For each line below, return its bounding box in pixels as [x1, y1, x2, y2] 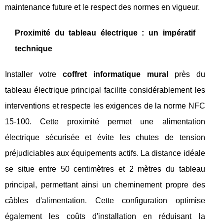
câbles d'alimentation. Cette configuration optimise [5, 196, 205, 205]
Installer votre [5, 70, 63, 78]
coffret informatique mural [62, 70, 168, 78]
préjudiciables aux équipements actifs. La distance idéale [5, 149, 205, 157]
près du [168, 70, 205, 78]
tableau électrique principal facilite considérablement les [5, 86, 205, 94]
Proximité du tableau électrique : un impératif [15, 29, 195, 37]
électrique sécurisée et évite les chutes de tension [5, 133, 205, 142]
